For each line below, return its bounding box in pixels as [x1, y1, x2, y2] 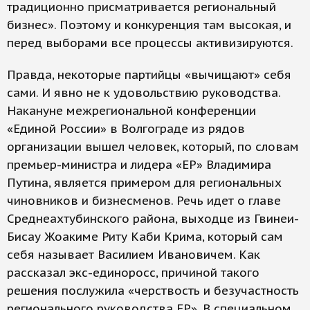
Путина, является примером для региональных [7, 175, 282, 190]
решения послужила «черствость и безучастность [7, 283, 299, 298]
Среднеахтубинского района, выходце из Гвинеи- [7, 211, 299, 226]
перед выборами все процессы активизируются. [7, 35, 293, 51]
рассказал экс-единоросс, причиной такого [7, 265, 259, 280]
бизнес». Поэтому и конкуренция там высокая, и [7, 17, 291, 33]
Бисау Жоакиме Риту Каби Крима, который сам [7, 229, 283, 244]
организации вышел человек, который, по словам [7, 139, 299, 154]
